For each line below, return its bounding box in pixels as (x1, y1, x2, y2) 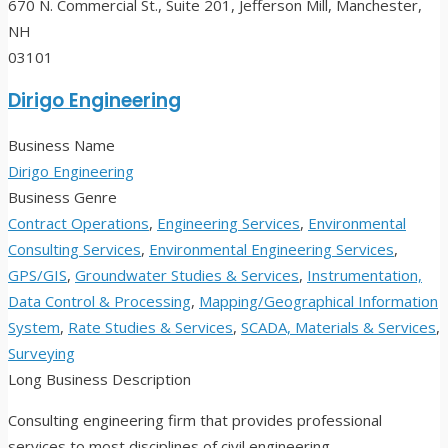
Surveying (8, 343, 75, 364)
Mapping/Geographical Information (199, 291, 438, 312)
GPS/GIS (8, 265, 67, 286)
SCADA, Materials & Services (241, 317, 436, 338)
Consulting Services (8, 239, 141, 260)
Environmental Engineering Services (149, 239, 394, 260)
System (8, 317, 60, 338)
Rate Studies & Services (68, 317, 233, 338)
